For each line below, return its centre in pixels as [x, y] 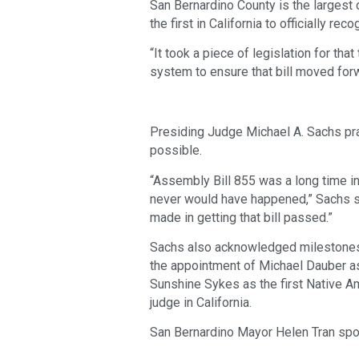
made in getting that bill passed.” [241, 217]
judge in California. [201, 303]
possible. [176, 151]
